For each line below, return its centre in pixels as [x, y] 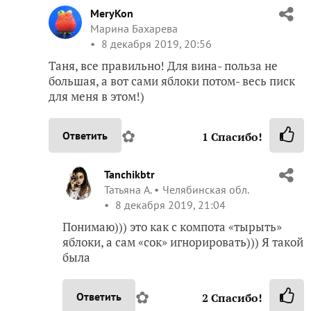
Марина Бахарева [134, 28]
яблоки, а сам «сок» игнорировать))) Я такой [183, 242]
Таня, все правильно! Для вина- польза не [163, 65]
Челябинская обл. [205, 189]
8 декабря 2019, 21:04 [169, 204]
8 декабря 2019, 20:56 [155, 43]
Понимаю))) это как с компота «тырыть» [172, 226]
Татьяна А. [128, 189]
